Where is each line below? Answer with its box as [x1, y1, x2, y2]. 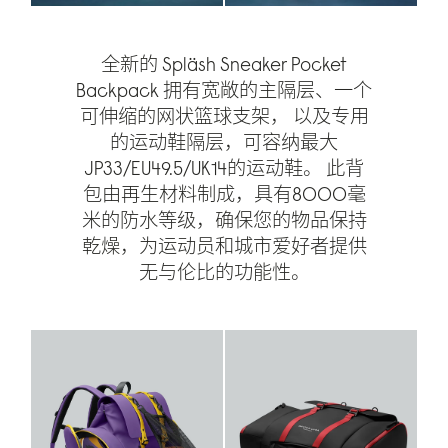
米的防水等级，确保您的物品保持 [81, 208, 367, 233]
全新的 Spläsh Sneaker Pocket [101, 52, 348, 77]
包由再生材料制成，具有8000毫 [82, 182, 366, 207]
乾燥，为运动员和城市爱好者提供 [81, 234, 367, 259]
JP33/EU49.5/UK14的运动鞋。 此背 [84, 156, 365, 181]
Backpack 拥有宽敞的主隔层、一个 [76, 78, 373, 103]
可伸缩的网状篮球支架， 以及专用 [79, 104, 369, 129]
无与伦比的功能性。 [138, 260, 310, 285]
